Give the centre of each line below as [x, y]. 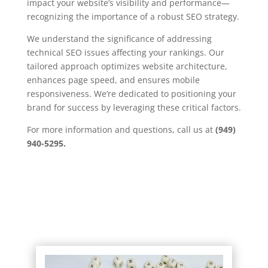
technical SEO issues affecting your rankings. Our [125, 52]
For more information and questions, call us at [121, 129]
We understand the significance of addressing [119, 38]
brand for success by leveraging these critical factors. [134, 107]
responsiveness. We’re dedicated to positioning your [131, 93]
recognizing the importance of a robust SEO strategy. [133, 16]
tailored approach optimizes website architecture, [127, 66]
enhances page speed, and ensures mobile [113, 80]
